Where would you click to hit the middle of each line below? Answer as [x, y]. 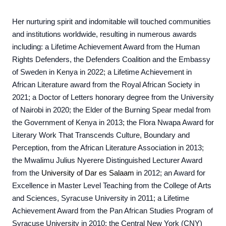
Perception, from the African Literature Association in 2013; [108, 148]
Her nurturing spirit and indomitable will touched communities [111, 22]
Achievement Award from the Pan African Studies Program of [112, 211]
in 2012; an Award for [170, 173]
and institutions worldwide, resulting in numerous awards [104, 34]
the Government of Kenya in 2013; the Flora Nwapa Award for [113, 123]
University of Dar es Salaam [88, 173]
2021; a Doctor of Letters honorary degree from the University [113, 97]
